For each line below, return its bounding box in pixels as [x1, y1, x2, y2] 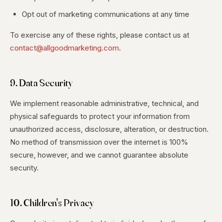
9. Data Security [10, 76, 73, 89]
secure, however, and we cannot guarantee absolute [10, 150, 188, 160]
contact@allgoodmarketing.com [10, 43, 119, 53]
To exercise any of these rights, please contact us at [10, 30, 189, 40]
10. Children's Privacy [10, 196, 94, 209]
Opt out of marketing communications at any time [22, 9, 189, 19]
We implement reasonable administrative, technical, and [10, 99, 199, 108]
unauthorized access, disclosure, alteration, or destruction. [10, 124, 209, 134]
